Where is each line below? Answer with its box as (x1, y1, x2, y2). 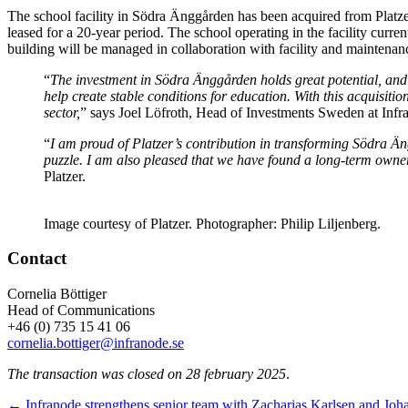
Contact (7, 249, 66, 269)
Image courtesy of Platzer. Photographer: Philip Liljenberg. (44, 215, 381, 231)
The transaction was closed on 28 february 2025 (7, 366, 286, 382)
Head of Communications (7, 302, 155, 319)
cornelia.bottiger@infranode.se (7, 335, 184, 352)
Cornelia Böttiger (7, 286, 107, 302)
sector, (44, 104, 80, 120)
